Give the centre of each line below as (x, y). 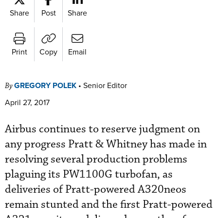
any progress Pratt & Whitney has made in (106, 144)
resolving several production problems (96, 159)
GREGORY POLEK (45, 85)
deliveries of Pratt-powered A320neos (96, 189)
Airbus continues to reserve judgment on (102, 129)
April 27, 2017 (27, 102)
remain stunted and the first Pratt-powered (109, 204)
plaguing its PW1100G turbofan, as (89, 174)
